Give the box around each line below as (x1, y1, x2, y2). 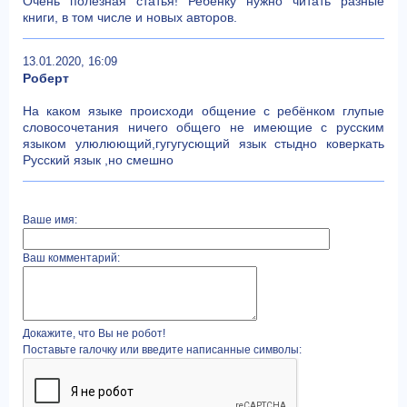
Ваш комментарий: (23, 252, 120, 264)
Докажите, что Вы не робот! (23, 327, 165, 340)
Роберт (23, 71, 69, 85)
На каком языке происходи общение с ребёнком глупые (23, 104, 384, 118)
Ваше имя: (23, 213, 77, 226)
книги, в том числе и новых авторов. (23, 10, 237, 25)
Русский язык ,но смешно (23, 153, 174, 167)
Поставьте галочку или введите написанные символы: (23, 343, 302, 356)
